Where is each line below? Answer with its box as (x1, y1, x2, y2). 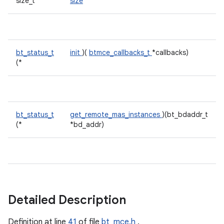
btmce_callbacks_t (89, 48, 152, 57)
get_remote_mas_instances (70, 110, 162, 119)
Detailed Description (8, 192, 129, 207)
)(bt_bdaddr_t (162, 110, 208, 119)
